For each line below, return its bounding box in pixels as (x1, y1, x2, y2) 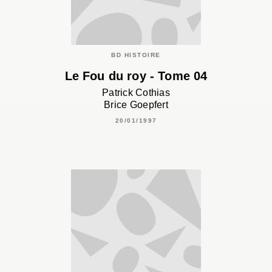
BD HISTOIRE (111, 52, 161, 59)
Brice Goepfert (104, 99, 168, 110)
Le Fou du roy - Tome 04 (64, 69, 208, 83)
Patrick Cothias (101, 87, 171, 98)
